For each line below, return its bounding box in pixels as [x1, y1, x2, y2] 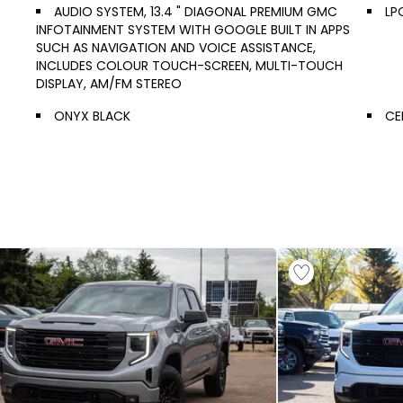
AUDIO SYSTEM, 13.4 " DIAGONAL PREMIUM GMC [54, 3, 337, 21]
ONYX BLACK [54, 107, 130, 125]
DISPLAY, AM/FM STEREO [36, 75, 182, 93]
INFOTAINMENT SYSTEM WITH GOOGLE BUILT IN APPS [36, 21, 350, 39]
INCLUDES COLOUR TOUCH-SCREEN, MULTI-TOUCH [36, 57, 343, 75]
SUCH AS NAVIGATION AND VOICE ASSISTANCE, [36, 39, 316, 57]
